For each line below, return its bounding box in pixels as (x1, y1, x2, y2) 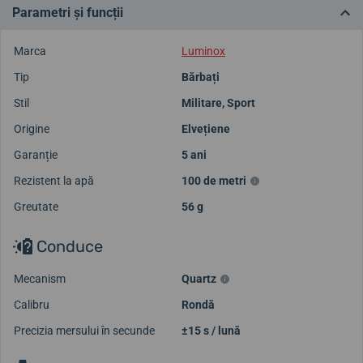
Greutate (14, 199, 58, 213)
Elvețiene (181, 122, 230, 135)
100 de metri (181, 173, 246, 187)
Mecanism (14, 271, 66, 285)
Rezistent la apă (14, 173, 94, 187)
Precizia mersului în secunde (14, 323, 155, 337)
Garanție (14, 147, 58, 161)
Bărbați (181, 70, 220, 83)
